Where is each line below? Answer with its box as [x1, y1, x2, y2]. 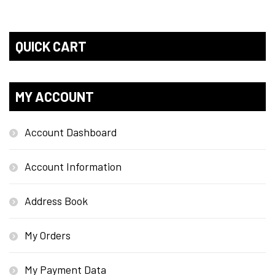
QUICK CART [15, 38, 87, 55]
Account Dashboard [25, 125, 117, 139]
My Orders [25, 228, 71, 242]
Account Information [25, 160, 122, 174]
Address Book [25, 194, 88, 208]
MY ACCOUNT [15, 88, 94, 105]
